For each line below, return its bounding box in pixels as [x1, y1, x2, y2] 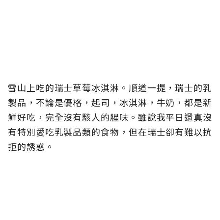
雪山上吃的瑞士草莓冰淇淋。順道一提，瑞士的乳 [8, 81, 212, 94]
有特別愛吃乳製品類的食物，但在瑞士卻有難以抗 [8, 125, 212, 138]
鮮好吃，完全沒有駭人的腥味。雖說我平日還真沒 [8, 110, 212, 124]
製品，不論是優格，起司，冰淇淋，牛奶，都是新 [8, 96, 212, 109]
